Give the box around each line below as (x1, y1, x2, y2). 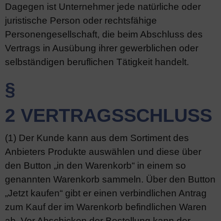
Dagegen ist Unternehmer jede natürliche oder (5, 1, 201, 12)
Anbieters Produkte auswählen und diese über (5, 147, 201, 157)
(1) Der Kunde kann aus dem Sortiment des (5, 133, 189, 143)
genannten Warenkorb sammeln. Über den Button (5, 174, 216, 184)
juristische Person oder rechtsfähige (5, 15, 157, 26)
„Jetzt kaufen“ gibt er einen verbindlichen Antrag (5, 188, 207, 198)
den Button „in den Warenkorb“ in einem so (5, 160, 186, 171)
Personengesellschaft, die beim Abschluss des (5, 29, 203, 39)
